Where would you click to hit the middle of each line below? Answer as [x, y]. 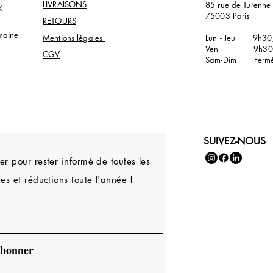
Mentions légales [74, 37]
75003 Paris [228, 16]
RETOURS [59, 20]
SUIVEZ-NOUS [235, 141]
